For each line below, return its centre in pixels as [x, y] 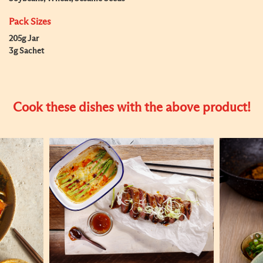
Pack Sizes [30, 22]
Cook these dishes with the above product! [131, 108]
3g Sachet [26, 51]
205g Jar [24, 39]
